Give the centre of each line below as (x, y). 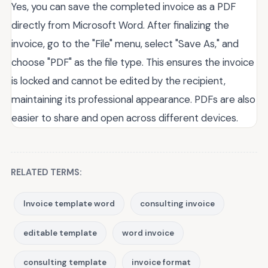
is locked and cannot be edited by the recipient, (118, 80)
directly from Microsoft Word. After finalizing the (120, 25)
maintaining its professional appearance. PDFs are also (133, 99)
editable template (60, 233)
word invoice (148, 233)
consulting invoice (177, 203)
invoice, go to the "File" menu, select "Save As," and (125, 43)
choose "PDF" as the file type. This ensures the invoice (133, 62)
